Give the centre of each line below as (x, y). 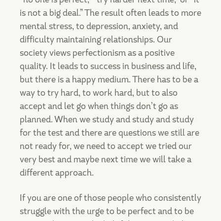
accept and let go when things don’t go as (99, 106)
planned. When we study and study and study (107, 119)
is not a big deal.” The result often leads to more (110, 13)
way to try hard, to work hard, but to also (99, 93)
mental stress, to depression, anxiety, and (99, 26)
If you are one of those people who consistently (110, 198)
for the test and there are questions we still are (110, 133)
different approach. (57, 173)
